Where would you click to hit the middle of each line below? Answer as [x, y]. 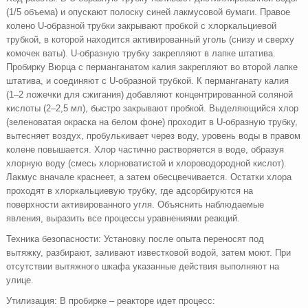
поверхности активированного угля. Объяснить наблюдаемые [135, 205]
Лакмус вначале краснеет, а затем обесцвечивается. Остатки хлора [149, 177]
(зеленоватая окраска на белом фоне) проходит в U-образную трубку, [152, 122]
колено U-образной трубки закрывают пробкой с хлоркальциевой [142, 26]
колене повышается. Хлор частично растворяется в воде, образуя [145, 150]
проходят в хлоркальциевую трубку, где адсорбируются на [130, 191]
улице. [20, 280]
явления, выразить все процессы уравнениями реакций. [123, 218]
